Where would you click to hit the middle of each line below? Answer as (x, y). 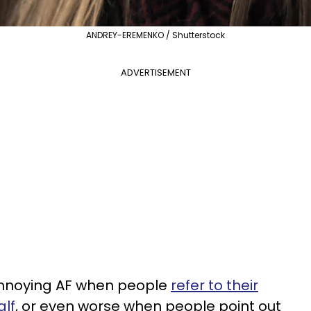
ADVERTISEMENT (155, 73)
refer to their (215, 285)
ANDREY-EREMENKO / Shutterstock (155, 35)
